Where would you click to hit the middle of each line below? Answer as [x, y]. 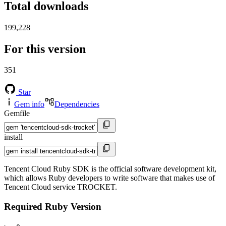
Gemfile [17, 114]
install [13, 137]
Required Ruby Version [53, 207]
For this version [45, 49]
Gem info [29, 104]
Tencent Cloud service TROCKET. [61, 187]
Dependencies [77, 104]
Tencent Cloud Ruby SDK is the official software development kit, [110, 169]
